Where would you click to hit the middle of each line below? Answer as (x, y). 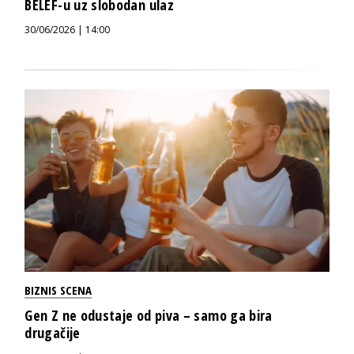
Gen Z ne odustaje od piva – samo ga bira (149, 316)
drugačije (53, 333)
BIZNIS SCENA (58, 290)
